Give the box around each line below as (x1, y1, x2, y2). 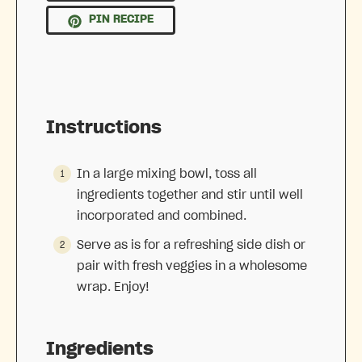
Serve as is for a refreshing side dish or (77, 238, 305, 251)
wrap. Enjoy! (77, 280, 149, 293)
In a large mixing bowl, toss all (77, 166, 257, 180)
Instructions (46, 118, 162, 137)
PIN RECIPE (86, 14, 154, 26)
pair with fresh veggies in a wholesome (77, 259, 307, 272)
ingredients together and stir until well (77, 187, 303, 201)
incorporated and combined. (77, 208, 246, 222)
